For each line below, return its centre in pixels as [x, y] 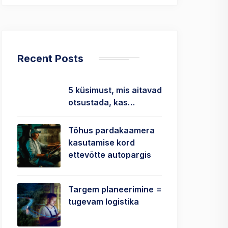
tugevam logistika [104, 202]
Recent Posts [50, 59]
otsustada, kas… [102, 102]
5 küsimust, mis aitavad [115, 90]
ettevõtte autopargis [110, 155]
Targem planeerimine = [115, 189]
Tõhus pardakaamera [111, 130]
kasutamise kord [102, 142]
